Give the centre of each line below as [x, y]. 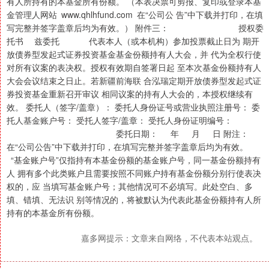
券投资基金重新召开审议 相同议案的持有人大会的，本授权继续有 [130, 94]
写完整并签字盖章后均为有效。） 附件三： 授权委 [135, 28]
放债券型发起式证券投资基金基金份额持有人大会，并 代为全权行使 [134, 54]
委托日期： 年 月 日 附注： [128, 134]
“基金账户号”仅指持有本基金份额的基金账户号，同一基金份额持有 [134, 160]
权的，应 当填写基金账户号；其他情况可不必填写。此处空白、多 [130, 186]
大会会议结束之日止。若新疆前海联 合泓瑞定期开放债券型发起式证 [134, 81]
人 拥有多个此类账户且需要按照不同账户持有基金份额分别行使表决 [134, 173]
